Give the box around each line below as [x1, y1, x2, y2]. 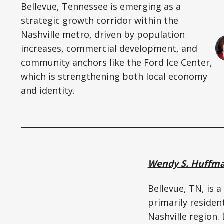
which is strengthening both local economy [21, 70, 207, 82]
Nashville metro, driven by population [21, 28, 185, 40]
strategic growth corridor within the [21, 14, 178, 26]
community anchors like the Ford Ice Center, [21, 56, 212, 68]
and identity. [21, 84, 75, 96]
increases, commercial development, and [21, 42, 197, 54]
